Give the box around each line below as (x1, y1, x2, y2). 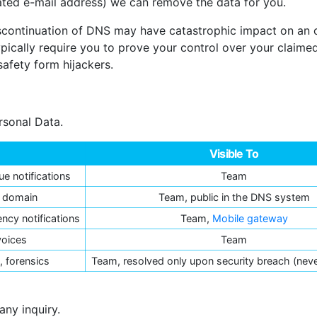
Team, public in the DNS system (158, 190, 310, 203)
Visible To (209, 146, 258, 161)
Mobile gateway (212, 212, 288, 224)
